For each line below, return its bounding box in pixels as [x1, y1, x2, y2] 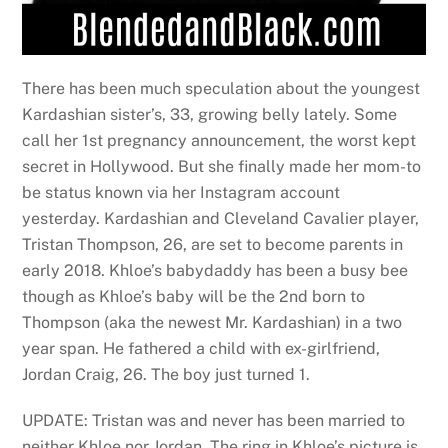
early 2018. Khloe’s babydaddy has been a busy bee [22, 260, 409, 280]
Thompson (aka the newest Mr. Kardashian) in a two [22, 312, 403, 332]
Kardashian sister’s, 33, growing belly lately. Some [22, 104, 398, 124]
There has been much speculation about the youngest [22, 78, 421, 98]
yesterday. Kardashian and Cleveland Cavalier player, [22, 208, 420, 228]
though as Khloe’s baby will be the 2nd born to [22, 286, 366, 306]
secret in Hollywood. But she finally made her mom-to [22, 156, 422, 176]
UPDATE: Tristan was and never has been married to [22, 411, 406, 431]
